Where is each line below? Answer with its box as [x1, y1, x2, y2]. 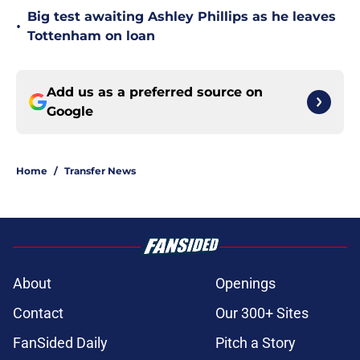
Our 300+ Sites [215, 305, 309, 322]
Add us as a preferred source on [47, 84, 263, 100]
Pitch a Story [215, 334, 296, 352]
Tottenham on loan [27, 28, 155, 44]
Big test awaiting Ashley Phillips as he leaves [27, 9, 336, 25]
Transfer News [64, 165, 136, 178]
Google [47, 104, 93, 120]
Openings [215, 275, 276, 292]
